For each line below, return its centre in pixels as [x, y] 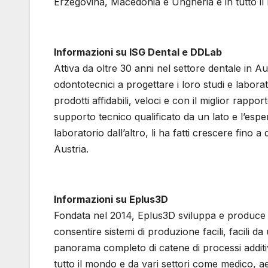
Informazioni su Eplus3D [111, 200]
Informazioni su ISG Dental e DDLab [138, 52]
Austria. [71, 149]
